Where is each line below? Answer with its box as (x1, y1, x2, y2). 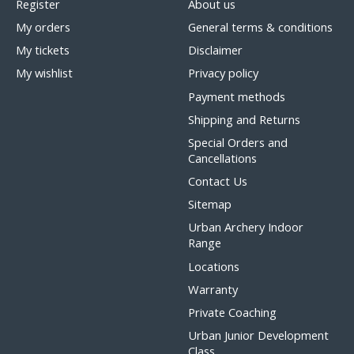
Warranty (187, 281, 238, 297)
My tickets (15, 42, 70, 58)
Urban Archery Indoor (187, 219, 303, 235)
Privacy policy (187, 65, 258, 81)
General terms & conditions (187, 19, 333, 36)
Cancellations (187, 149, 257, 166)
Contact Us (187, 173, 247, 190)
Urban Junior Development (187, 327, 329, 344)
